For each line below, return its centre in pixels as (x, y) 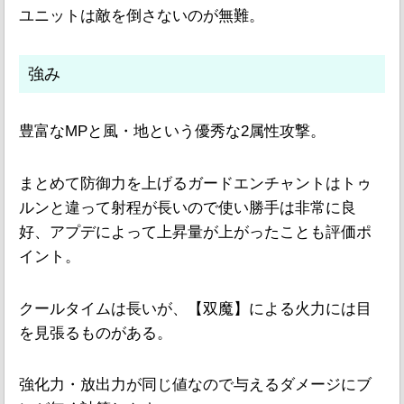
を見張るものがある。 (96, 333)
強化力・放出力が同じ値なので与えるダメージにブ (195, 385)
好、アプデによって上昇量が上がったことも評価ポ (195, 233)
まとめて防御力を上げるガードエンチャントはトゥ (195, 184)
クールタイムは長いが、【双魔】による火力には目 (195, 308)
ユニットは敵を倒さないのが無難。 (142, 15)
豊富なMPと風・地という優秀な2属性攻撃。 (172, 132)
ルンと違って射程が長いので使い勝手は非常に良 (188, 208)
